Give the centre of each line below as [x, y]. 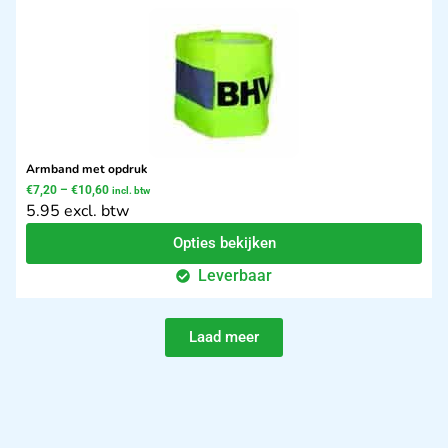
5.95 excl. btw [77, 211]
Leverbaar [235, 276]
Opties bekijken [224, 243]
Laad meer [224, 337]
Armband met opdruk [86, 169]
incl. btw [131, 191]
